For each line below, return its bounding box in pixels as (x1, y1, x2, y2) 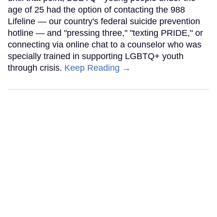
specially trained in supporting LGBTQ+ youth (8, 51, 184, 62)
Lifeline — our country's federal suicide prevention (8, 16, 200, 27)
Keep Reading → (64, 63, 131, 73)
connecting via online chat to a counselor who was (8, 40, 201, 50)
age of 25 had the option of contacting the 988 (8, 5, 185, 15)
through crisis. (8, 63, 64, 73)
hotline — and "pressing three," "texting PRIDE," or (8, 28, 203, 38)
